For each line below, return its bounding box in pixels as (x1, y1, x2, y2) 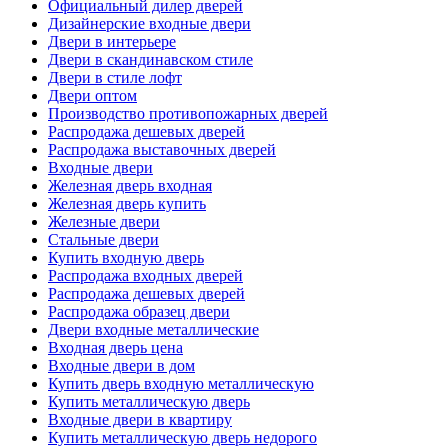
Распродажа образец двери (48, 302, 230, 320)
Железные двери (48, 212, 160, 230)
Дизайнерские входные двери (48, 14, 251, 32)
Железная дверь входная (48, 176, 212, 194)
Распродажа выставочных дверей (48, 140, 276, 158)
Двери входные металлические (48, 320, 259, 338)
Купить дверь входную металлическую (48, 374, 314, 392)
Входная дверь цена (48, 338, 183, 356)
